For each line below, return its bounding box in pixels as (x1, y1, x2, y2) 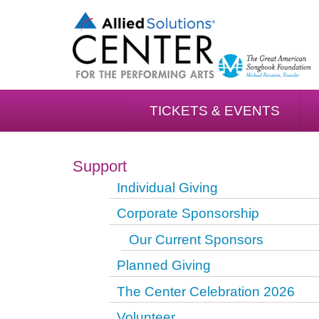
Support (73, 157, 127, 175)
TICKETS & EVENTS (150, 103, 280, 119)
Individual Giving (116, 179, 218, 195)
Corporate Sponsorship (116, 206, 259, 221)
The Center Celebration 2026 (116, 283, 295, 299)
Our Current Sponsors (128, 231, 263, 247)
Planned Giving (116, 258, 211, 273)
